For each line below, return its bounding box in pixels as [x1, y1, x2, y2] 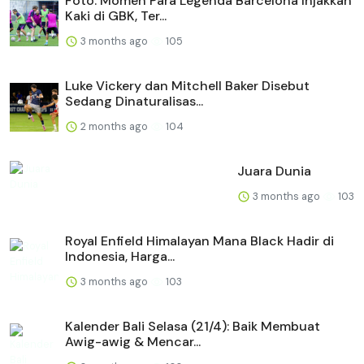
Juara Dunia [237, 162, 311, 180]
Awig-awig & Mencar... [65, 332, 201, 350]
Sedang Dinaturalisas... [65, 92, 203, 110]
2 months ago [78, 119, 150, 133]
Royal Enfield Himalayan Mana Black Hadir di [65, 232, 334, 249]
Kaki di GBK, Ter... [65, 6, 167, 24]
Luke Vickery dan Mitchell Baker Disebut [65, 76, 310, 94]
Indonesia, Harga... [65, 247, 175, 265]
